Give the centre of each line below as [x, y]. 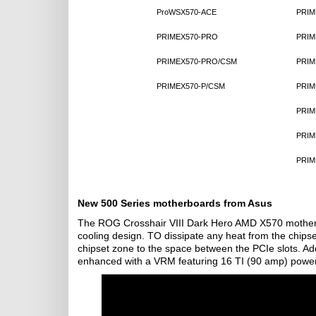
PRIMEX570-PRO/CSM [197, 61]
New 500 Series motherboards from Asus [175, 203]
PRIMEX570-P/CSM [191, 86]
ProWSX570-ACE [187, 12]
